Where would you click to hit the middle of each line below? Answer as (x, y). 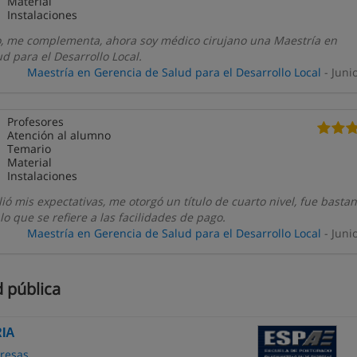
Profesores (36, 122)
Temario (29, 149)
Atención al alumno (59, 135)
